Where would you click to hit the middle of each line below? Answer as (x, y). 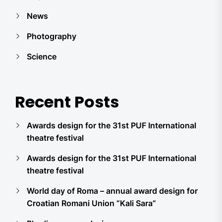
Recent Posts (67, 102)
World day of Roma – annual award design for (112, 191)
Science (42, 56)
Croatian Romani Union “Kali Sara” (91, 203)
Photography (52, 36)
